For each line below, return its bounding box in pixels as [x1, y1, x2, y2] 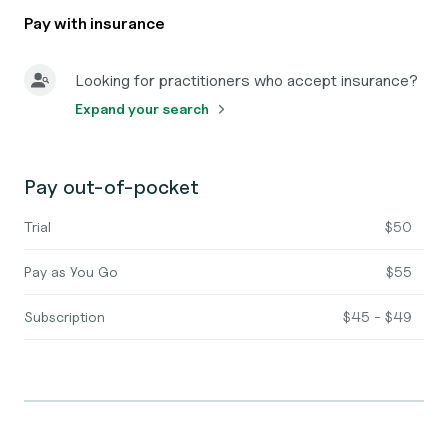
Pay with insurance [24, 14, 165, 33]
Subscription [24, 308, 105, 325]
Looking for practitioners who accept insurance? [75, 71, 418, 90]
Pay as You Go [24, 263, 118, 280]
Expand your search [75, 100, 209, 117]
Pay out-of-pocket [24, 175, 199, 199]
